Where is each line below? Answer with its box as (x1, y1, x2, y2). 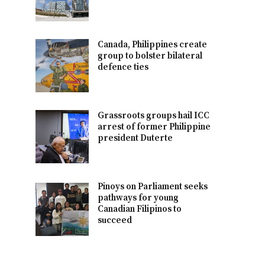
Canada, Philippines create (98, 38, 208, 50)
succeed (98, 214, 132, 226)
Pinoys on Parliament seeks (98, 180, 208, 192)
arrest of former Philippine (98, 121, 211, 132)
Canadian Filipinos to (98, 203, 182, 215)
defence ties (98, 61, 149, 73)
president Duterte (98, 132, 173, 144)
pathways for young (98, 192, 179, 203)
